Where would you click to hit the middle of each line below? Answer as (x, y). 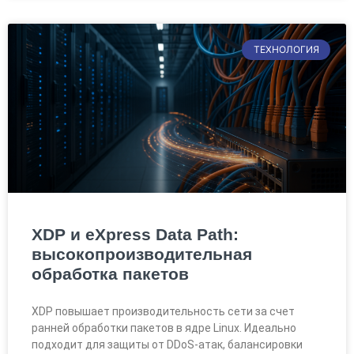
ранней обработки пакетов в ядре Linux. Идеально (164, 328)
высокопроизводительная (142, 254)
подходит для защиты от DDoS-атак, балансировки (167, 344)
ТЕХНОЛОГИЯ (286, 49)
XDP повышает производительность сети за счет (163, 311)
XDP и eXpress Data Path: (135, 234)
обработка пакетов (110, 273)
